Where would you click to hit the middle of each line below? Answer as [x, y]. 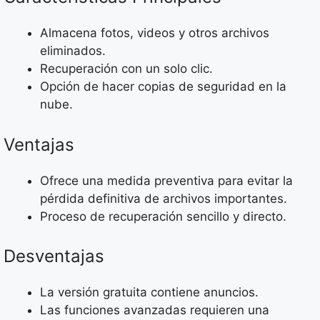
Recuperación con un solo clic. [126, 69]
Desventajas [54, 256]
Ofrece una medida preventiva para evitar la [166, 180]
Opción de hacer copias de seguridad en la [163, 87]
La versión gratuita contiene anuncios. [149, 292]
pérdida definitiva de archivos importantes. [164, 198]
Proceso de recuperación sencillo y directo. [163, 216]
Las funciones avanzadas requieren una [155, 310]
